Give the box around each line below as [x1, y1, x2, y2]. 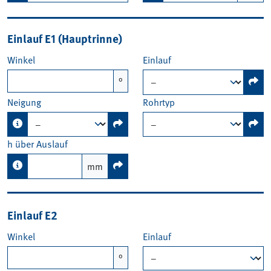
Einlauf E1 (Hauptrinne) [7, 30, 122, 47]
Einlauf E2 [7, 206, 57, 223]
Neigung [7, 94, 41, 109]
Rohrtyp [143, 94, 175, 109]
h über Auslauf [7, 137, 68, 152]
